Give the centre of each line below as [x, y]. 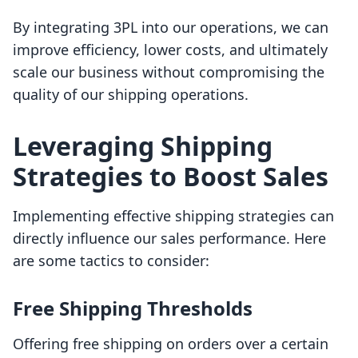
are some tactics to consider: [111, 261]
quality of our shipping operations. [131, 95]
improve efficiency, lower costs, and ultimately [170, 50]
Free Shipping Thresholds [133, 308]
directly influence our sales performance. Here [169, 239]
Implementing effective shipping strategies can [173, 216]
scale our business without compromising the [169, 72]
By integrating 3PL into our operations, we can [171, 28]
